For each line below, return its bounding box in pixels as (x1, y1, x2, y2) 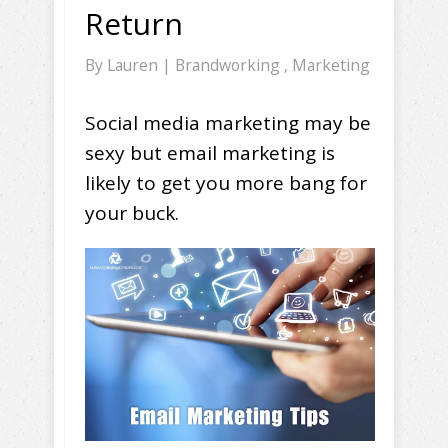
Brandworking (175, 54, 284, 77)
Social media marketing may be (85, 110, 371, 137)
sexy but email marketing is (85, 140, 335, 167)
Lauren (107, 54, 162, 77)
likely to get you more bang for (85, 170, 367, 197)
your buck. (85, 200, 179, 227)
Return (85, 3, 183, 45)
